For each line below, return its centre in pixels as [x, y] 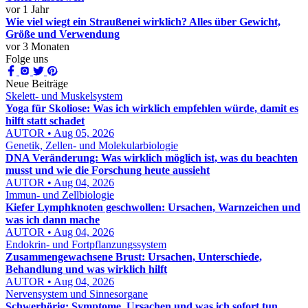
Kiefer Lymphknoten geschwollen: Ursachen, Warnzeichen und [153, 207]
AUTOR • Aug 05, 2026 [60, 133]
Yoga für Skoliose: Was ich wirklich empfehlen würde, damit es [152, 108]
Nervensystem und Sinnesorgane [77, 294]
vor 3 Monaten [37, 46]
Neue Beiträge [37, 84]
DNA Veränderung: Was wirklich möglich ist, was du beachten [152, 158]
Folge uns [27, 59]
